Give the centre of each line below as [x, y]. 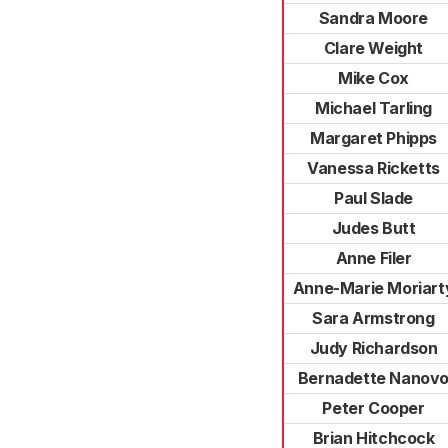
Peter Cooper [373, 408]
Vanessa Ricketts [373, 168]
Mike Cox [373, 78]
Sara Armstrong [373, 318]
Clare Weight [373, 48]
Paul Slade [373, 198]
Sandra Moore [373, 18]
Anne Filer [373, 258]
